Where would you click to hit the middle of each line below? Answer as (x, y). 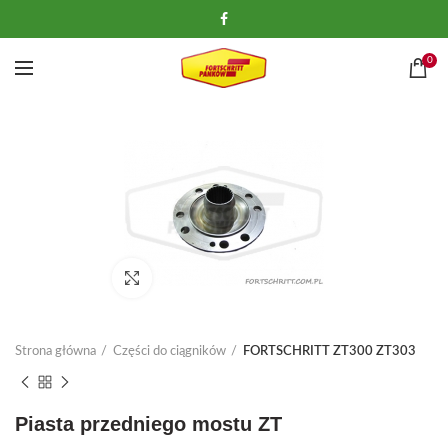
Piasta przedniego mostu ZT (148, 424)
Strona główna (55, 351)
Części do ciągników (169, 351)
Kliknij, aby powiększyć (217, 277)
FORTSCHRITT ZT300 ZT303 (329, 351)
